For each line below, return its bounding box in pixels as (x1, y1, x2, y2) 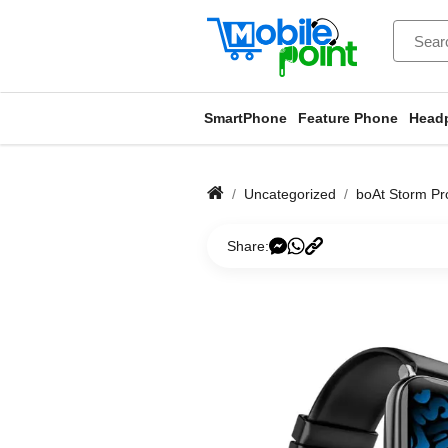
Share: (227, 237, 269, 254)
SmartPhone (204, 109, 287, 126)
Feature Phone (298, 109, 398, 126)
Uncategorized (244, 185, 336, 202)
